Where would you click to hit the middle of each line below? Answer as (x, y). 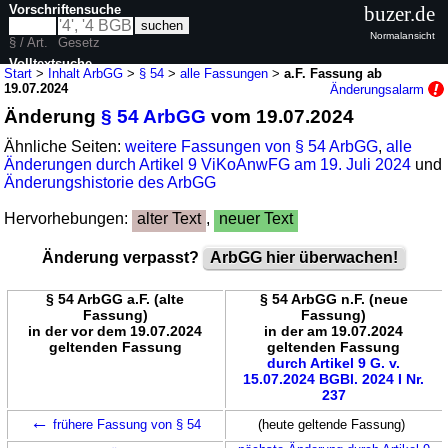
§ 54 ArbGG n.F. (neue (333, 298)
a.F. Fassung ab (333, 73)
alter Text (169, 218)
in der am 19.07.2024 (333, 330)
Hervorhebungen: (68, 218)
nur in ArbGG (67, 100)
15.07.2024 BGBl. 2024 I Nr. (333, 378)
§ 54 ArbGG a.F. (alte (115, 298)
